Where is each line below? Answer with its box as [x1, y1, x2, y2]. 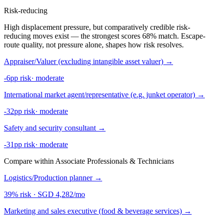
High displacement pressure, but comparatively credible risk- [4, 23, 190, 32]
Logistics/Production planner [4, 174, 94, 182]
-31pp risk [4, 140, 35, 149]
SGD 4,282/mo [38, 190, 85, 199]
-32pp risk [4, 107, 35, 116]
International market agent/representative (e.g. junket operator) [4, 90, 197, 99]
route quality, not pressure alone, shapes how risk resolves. [4, 41, 184, 49]
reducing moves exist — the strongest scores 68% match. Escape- [4, 32, 205, 41]
